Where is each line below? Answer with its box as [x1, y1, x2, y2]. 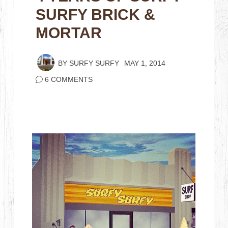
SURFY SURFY [69, 60, 120, 67]
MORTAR [36, 24, 102, 41]
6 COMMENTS [45, 76, 93, 83]
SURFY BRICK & [36, 6, 156, 23]
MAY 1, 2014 [124, 60, 166, 67]
